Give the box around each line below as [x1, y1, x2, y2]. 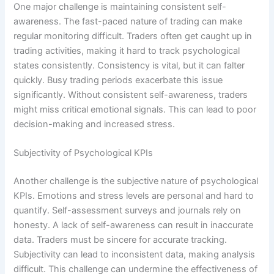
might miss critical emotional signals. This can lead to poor [13, 103, 257, 115]
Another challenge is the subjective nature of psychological [13, 176, 259, 187]
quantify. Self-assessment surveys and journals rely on [13, 205, 242, 217]
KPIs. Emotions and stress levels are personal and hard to [13, 190, 254, 202]
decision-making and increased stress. [13, 118, 176, 130]
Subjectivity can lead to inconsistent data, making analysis [13, 249, 256, 261]
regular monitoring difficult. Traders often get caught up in [13, 30, 253, 42]
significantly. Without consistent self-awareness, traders [13, 89, 248, 100]
